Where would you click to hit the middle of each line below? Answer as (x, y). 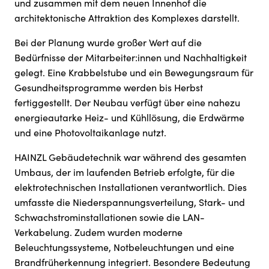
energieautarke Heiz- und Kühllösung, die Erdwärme (129, 117)
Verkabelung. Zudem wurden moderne (98, 232)
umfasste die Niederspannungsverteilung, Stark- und (130, 202)
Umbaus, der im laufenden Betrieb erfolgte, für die (125, 172)
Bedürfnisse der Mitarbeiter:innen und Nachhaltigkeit (131, 57)
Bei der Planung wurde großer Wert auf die (108, 42)
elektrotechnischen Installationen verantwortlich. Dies (131, 187)
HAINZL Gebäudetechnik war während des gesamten (130, 157)
